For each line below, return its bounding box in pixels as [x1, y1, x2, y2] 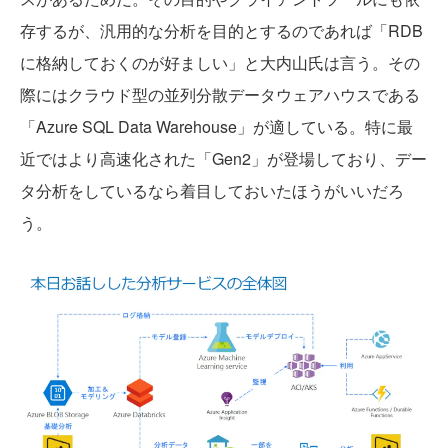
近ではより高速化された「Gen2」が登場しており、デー [20, 146, 427, 170]
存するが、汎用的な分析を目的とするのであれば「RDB [20, 18, 423, 42]
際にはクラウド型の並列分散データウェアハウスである [20, 82, 420, 106]
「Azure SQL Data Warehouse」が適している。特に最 [20, 114, 413, 138]
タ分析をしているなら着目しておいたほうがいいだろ [20, 178, 404, 202]
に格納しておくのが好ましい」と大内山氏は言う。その [20, 50, 420, 74]
